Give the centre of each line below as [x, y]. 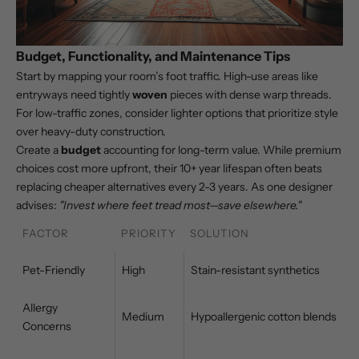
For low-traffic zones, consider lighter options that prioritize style [177, 113]
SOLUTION [220, 234]
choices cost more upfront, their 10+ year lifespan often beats [169, 169]
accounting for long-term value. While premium [221, 150]
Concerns [47, 327]
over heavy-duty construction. [91, 132]
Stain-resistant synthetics [255, 270]
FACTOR [46, 234]
